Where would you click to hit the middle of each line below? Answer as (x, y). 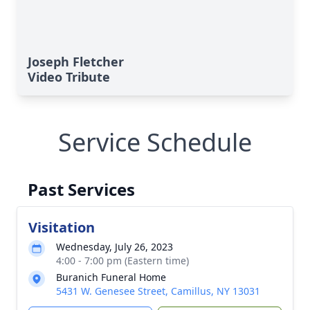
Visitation (62, 227)
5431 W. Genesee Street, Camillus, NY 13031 (158, 291)
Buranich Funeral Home (111, 277)
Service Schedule (155, 142)
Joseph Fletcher (76, 62)
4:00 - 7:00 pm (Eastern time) (122, 261)
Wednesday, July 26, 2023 (115, 247)
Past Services (81, 189)
